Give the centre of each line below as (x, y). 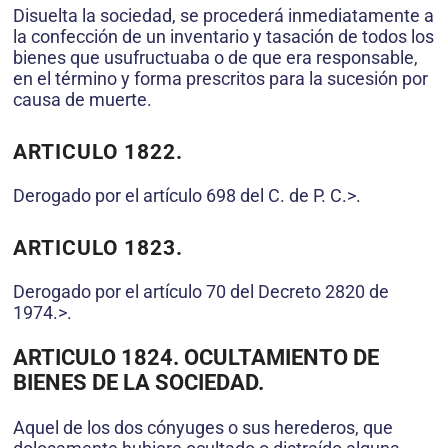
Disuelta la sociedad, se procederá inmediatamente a (223, 16)
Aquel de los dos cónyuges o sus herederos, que (203, 428)
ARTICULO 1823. (98, 248)
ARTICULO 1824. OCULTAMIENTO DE (196, 358)
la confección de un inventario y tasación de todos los (223, 37)
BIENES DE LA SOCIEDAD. (138, 383)
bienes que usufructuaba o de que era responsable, (215, 58)
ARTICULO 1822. (98, 152)
